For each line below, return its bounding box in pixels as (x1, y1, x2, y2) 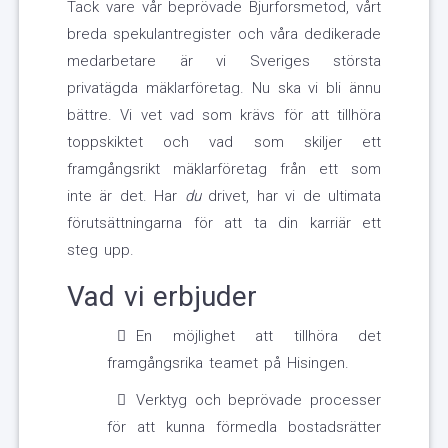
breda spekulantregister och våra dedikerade (67, 25, 381, 44)
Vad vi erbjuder (67, 280, 257, 314)
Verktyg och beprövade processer (136, 391, 381, 410)
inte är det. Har (67, 187, 185, 206)
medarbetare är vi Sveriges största (67, 52, 381, 71)
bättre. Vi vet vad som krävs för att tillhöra (67, 106, 381, 125)
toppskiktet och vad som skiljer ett (67, 133, 381, 152)
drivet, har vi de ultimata (200, 187, 382, 206)
